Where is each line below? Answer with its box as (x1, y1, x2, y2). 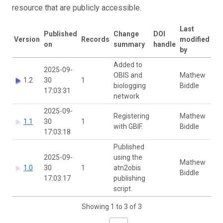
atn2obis (113, 163, 141, 172)
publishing (113, 174, 145, 182)
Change (113, 29, 139, 38)
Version (14, 35, 40, 43)
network (113, 92, 141, 100)
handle (153, 40, 176, 48)
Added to (113, 60, 142, 69)
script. (113, 184, 134, 193)
